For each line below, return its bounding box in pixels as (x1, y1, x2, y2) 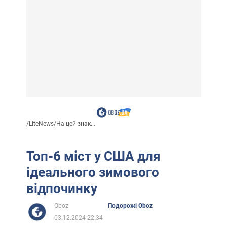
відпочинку (26, 180, 97, 196)
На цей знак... (56, 120, 95, 127)
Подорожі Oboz (107, 202, 153, 209)
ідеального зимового (26, 164, 159, 180)
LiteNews (28, 120, 54, 127)
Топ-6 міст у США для (26, 148, 161, 164)
